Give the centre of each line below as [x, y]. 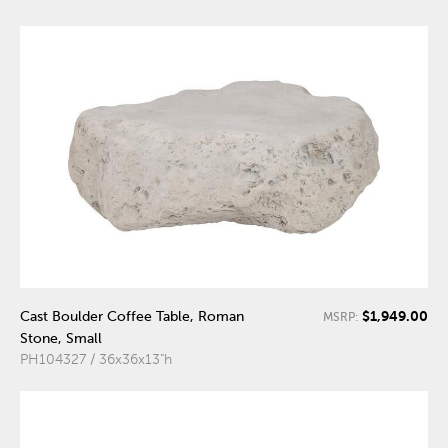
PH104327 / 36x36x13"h [96, 360]
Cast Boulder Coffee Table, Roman [132, 317]
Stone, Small [61, 339]
